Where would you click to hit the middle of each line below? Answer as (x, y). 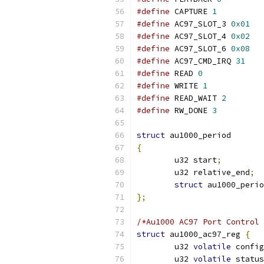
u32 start (196, 160)
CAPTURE (191, 11)
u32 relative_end (212, 172)
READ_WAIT (196, 98)
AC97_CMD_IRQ (203, 61)
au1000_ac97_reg (205, 234)
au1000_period (198, 135)
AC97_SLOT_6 (200, 49)
